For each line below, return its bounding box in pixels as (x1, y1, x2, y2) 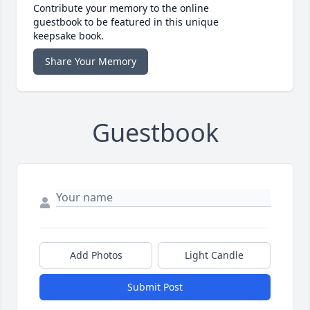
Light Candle (185, 248, 244, 262)
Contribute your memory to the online (33, 1, 209, 15)
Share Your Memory (45, 55, 136, 69)
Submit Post (127, 280, 183, 294)
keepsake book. (33, 29, 104, 43)
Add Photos (69, 248, 122, 262)
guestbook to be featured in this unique (33, 15, 219, 29)
